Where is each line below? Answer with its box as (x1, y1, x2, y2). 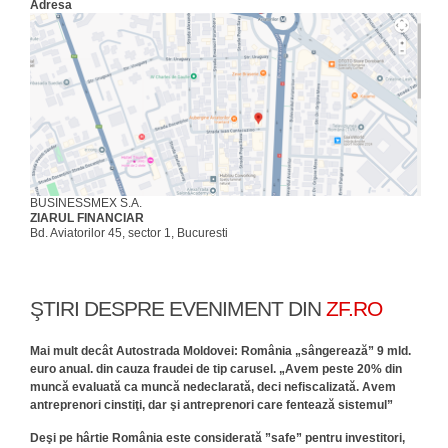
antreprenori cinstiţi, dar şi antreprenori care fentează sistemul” (30, 398, 393, 412)
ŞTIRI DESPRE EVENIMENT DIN (30, 297, 326, 320)
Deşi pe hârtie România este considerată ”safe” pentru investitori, (30, 431, 405, 445)
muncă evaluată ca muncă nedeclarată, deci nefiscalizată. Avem (30, 380, 396, 394)
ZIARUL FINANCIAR (30, 211, 144, 225)
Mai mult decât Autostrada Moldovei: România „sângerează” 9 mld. (30, 344, 411, 358)
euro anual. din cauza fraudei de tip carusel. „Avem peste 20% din (30, 362, 402, 376)
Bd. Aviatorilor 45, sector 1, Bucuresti (30, 226, 228, 240)
